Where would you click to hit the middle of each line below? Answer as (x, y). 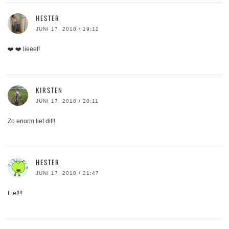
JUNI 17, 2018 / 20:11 (67, 101)
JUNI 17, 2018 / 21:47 (67, 173)
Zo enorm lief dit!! (31, 121)
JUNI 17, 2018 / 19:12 (67, 29)
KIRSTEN (49, 90)
